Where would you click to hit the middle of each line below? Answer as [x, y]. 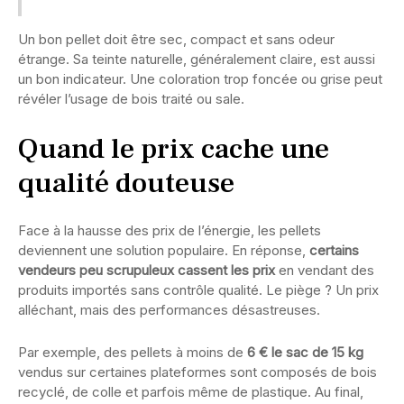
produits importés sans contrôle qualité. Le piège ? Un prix [198, 289]
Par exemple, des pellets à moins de [133, 352]
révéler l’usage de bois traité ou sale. [131, 98]
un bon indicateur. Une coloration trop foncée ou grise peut [200, 78]
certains [334, 250]
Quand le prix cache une [174, 148]
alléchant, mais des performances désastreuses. [169, 309]
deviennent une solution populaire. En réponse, [164, 250]
